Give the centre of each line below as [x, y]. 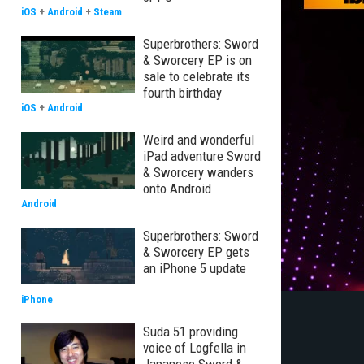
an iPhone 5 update [195, 268]
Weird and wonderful [199, 140]
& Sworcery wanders [198, 172]
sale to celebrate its [197, 76]
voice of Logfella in [195, 348]
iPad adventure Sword [202, 156]
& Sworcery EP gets [196, 252]
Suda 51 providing [191, 331]
